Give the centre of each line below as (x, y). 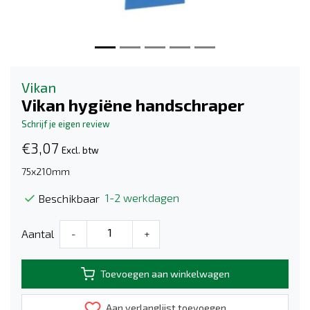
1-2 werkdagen (142, 198)
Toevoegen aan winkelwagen (165, 274)
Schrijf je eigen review (66, 124)
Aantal (38, 234)
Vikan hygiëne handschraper (133, 105)
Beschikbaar (69, 198)
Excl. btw (80, 151)
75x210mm (46, 172)
